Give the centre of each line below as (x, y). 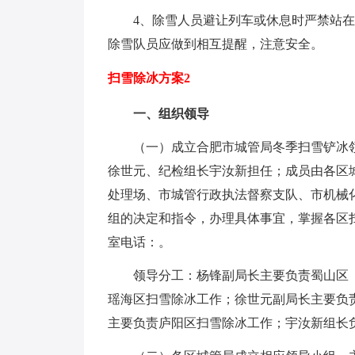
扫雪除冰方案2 (149, 78)
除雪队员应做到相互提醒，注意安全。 (216, 44)
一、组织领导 (171, 114)
